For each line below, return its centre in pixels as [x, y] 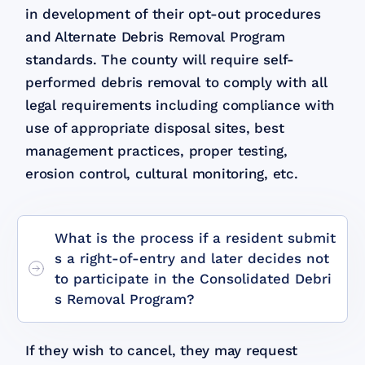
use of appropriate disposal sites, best [155, 128]
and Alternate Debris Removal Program [156, 36]
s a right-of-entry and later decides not [192, 258]
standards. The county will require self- [160, 59]
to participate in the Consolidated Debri [193, 278]
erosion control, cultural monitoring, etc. [162, 173]
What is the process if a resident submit [196, 237]
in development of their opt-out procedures [173, 13]
